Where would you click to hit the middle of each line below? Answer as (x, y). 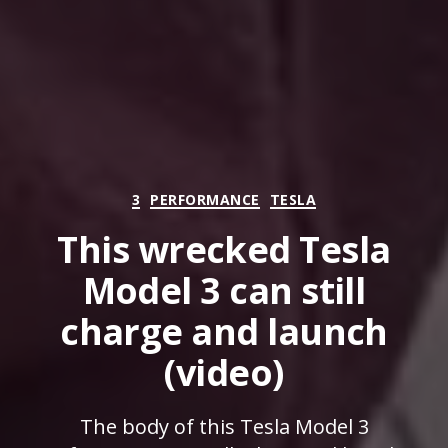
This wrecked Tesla (224, 250)
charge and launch (224, 332)
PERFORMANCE (205, 199)
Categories (269, 195)
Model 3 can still (224, 291)
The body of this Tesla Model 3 (224, 427)
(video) (224, 373)
